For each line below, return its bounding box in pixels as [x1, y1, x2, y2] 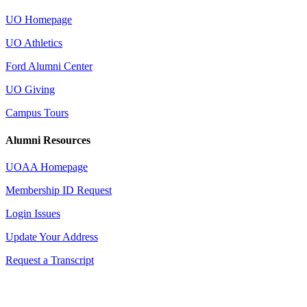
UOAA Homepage [5, 160, 88, 173]
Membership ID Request [5, 184, 112, 196]
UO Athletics [5, 37, 62, 49]
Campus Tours [5, 107, 69, 119]
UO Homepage [5, 14, 72, 26]
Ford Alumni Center [5, 60, 93, 73]
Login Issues [5, 207, 60, 219]
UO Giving [5, 84, 55, 96]
